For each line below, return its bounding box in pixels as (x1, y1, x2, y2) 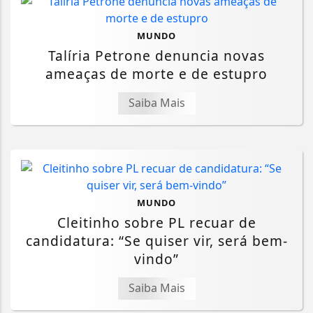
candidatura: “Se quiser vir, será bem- (25, 231, 288, 250)
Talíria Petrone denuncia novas (48, 45, 265, 65)
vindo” (134, 249, 179, 268)
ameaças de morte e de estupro (45, 64, 268, 83)
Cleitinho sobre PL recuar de (57, 212, 256, 232)
